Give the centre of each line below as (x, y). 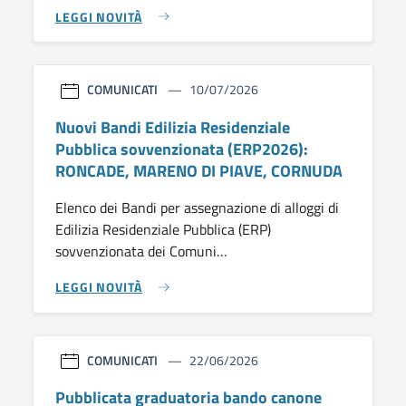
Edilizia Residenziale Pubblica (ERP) (163, 229)
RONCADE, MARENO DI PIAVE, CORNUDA (199, 170)
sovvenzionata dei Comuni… (141, 251)
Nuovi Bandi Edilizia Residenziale (173, 127)
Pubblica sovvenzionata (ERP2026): (182, 149)
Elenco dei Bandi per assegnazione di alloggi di (197, 207)
